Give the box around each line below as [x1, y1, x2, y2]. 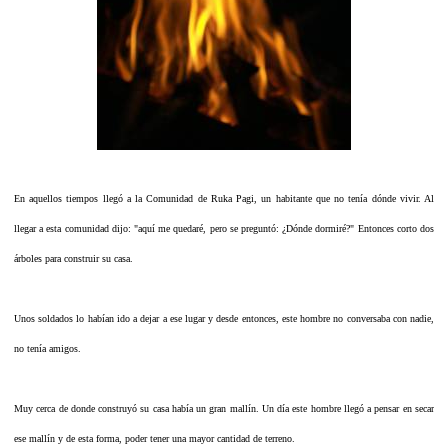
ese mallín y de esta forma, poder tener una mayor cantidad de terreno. [14, 432, 295, 444]
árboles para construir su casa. [14, 252, 133, 264]
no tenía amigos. [14, 342, 81, 354]
